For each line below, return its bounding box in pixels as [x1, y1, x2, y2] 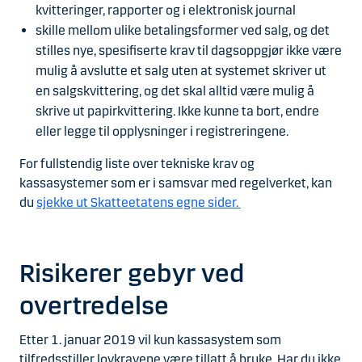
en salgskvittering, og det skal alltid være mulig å [36, 83, 314, 99]
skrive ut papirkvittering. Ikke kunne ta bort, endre [36, 103, 319, 120]
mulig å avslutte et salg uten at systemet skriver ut [36, 63, 326, 79]
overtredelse [19, 290, 169, 322]
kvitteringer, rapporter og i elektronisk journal [36, 2, 296, 19]
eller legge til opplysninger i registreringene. [36, 124, 288, 140]
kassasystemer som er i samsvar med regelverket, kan [19, 175, 332, 192]
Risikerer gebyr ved [19, 258, 245, 290]
